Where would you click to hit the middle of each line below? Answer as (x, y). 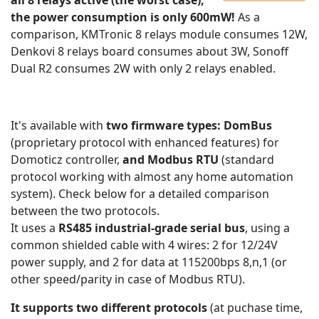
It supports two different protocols (109, 308)
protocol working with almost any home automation (152, 177)
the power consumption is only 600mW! (123, 17)
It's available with (58, 126)
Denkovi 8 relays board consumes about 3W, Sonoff (150, 52)
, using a (267, 228)
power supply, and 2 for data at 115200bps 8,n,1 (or (149, 262)
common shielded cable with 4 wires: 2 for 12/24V (144, 245)
